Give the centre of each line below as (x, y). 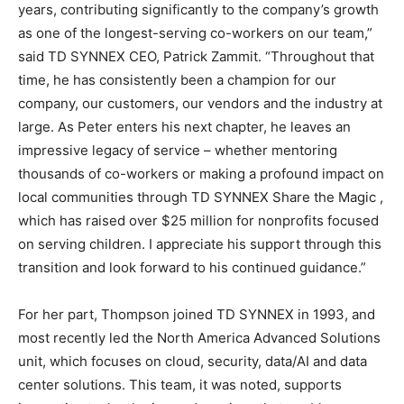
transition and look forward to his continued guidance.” (192, 268)
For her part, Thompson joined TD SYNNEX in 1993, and (197, 315)
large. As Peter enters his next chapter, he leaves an (184, 127)
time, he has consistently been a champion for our (177, 80)
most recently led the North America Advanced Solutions (199, 338)
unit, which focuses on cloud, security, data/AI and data (193, 362)
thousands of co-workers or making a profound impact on (201, 174)
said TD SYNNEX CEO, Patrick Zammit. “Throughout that (196, 57)
